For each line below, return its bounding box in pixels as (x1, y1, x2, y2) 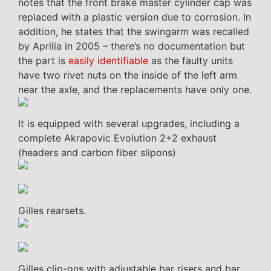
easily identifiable (68, 54, 148, 67)
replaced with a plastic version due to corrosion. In (18, 10, 251, 23)
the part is (18, 54, 68, 67)
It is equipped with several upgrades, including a (18, 117, 240, 129)
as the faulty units (148, 54, 233, 67)
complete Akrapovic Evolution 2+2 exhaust (18, 131, 217, 144)
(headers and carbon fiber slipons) (18, 146, 176, 158)
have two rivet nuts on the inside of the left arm (18, 68, 237, 81)
